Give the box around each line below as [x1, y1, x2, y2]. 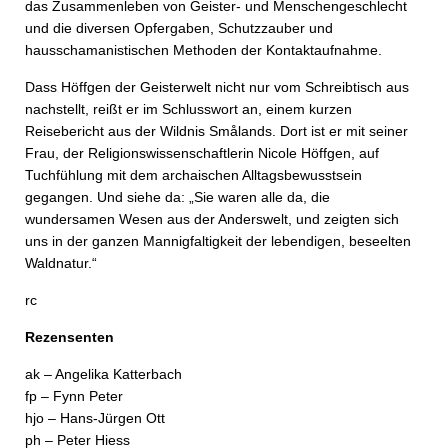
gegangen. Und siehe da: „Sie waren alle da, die [25, 189, 330, 205]
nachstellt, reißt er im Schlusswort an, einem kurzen [25, 101, 352, 117]
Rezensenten [25, 329, 114, 345]
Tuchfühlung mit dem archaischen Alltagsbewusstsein [25, 167, 362, 183]
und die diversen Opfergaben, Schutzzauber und [25, 20, 333, 36]
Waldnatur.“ [25, 255, 97, 271]
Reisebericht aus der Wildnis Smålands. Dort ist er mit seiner [25, 123, 408, 139]
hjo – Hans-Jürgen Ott [25, 410, 165, 426]
